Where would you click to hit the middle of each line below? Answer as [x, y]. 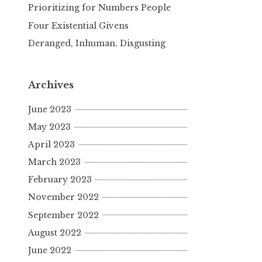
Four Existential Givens [78, 25]
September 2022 [63, 215]
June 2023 [50, 109]
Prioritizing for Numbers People [99, 8]
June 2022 [50, 250]
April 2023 [51, 145]
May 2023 [49, 127]
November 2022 [63, 197]
